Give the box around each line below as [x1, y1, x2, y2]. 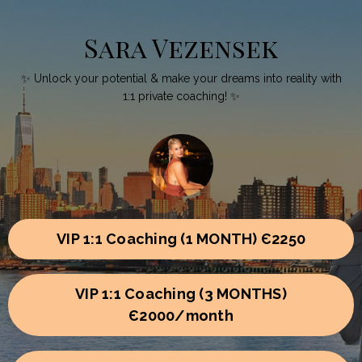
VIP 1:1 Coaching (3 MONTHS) [75, 285, 287, 303]
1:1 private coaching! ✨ [122, 90, 240, 103]
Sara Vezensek [84, 30, 278, 65]
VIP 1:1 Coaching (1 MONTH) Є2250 [57, 230, 305, 248]
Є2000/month [128, 307, 234, 325]
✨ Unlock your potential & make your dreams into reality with [20, 72, 342, 85]
